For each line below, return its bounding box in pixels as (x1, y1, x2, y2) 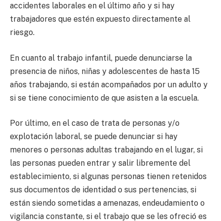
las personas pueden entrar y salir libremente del (10, 158, 190, 168)
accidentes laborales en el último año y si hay (10, 1, 175, 11)
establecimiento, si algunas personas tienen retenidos (10, 172, 207, 182)
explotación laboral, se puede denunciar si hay (10, 132, 178, 142)
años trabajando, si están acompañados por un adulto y (10, 79, 208, 89)
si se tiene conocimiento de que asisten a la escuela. (10, 93, 199, 103)
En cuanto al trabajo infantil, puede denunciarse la (10, 53, 192, 63)
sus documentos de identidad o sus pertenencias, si (10, 185, 196, 195)
